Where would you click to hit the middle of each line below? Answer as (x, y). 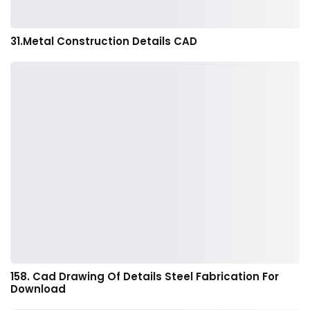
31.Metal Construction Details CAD (104, 41)
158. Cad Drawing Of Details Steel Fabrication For (145, 277)
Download (38, 289)
